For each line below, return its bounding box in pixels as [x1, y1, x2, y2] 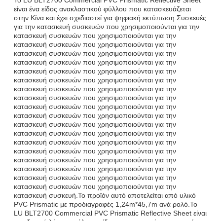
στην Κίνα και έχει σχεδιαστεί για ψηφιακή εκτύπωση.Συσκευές [14, 13, 206, 22]
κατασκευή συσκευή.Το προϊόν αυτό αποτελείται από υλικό [14, 191, 196, 199]
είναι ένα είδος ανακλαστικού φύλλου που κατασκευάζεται [14, 4, 191, 13]
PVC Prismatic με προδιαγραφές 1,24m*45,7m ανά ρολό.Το [14, 200, 197, 208]
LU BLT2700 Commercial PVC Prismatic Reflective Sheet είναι [14, 209, 207, 217]
